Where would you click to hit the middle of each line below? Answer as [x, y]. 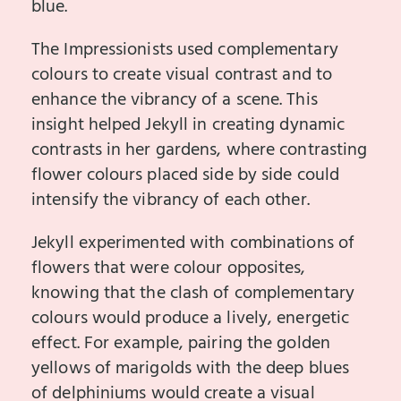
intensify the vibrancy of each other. [171, 200]
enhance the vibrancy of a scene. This [175, 100]
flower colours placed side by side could [186, 175]
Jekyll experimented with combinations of [193, 243]
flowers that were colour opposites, [169, 268]
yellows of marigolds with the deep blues [191, 368]
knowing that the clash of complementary [193, 293]
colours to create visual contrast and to [182, 75]
